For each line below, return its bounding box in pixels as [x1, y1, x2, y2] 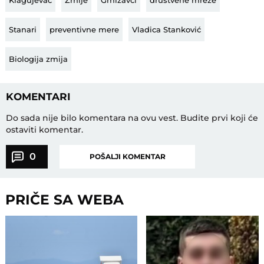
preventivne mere [49, 24, 120, 34]
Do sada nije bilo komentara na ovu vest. [5, 113, 180, 124]
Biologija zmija [9, 54, 68, 64]
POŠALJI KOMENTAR [89, 152, 166, 161]
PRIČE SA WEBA [5, 191, 124, 209]
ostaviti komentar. [5, 124, 83, 136]
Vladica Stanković [132, 24, 202, 34]
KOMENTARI [5, 91, 71, 103]
